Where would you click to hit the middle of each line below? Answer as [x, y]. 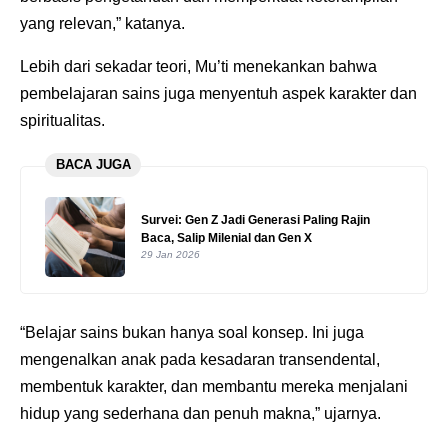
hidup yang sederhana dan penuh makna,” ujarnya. [200, 414]
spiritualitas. [64, 120]
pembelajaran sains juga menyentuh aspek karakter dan [218, 93]
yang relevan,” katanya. [102, 23]
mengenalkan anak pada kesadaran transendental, [200, 360]
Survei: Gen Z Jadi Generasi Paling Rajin [255, 219]
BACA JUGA [93, 165]
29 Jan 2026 [170, 254]
